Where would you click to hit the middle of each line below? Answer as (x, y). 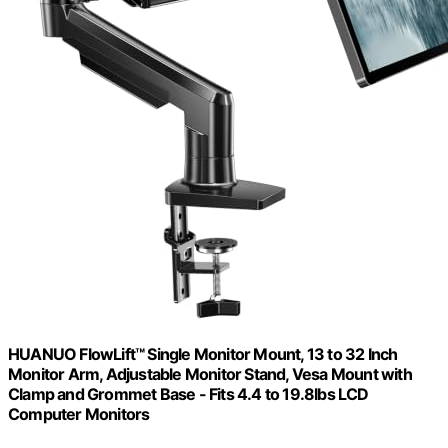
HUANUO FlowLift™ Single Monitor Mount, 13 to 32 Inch (203, 354)
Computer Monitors (79, 414)
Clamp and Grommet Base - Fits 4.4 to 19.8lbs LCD (188, 394)
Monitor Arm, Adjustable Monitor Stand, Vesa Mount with (210, 374)
